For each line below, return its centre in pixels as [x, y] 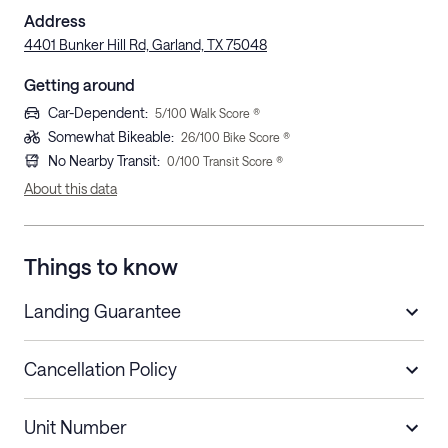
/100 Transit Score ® [229, 161]
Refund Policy [201, 410]
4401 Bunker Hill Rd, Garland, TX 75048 [145, 45]
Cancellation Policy [100, 369]
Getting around [79, 85]
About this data [70, 189]
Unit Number [75, 427]
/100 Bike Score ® [242, 137]
